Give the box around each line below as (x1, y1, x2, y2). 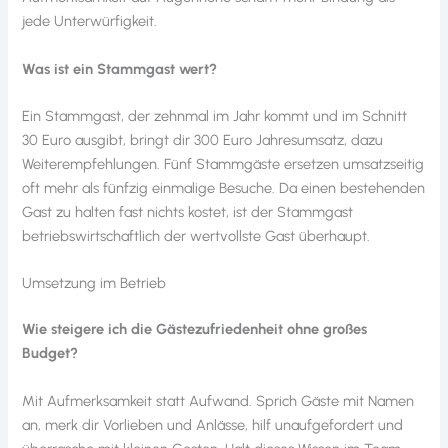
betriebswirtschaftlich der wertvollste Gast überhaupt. (22, 227, 371, 246)
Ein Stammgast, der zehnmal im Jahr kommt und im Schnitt (22, 107, 408, 126)
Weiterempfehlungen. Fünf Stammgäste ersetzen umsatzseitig (22, 155, 425, 174)
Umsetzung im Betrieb (22, 274, 167, 293)
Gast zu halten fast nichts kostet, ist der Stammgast (22, 203, 354, 222)
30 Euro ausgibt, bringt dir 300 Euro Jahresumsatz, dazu (22, 131, 384, 150)
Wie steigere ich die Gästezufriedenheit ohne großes (22, 320, 368, 339)
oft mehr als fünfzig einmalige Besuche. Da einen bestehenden (22, 179, 426, 198)
